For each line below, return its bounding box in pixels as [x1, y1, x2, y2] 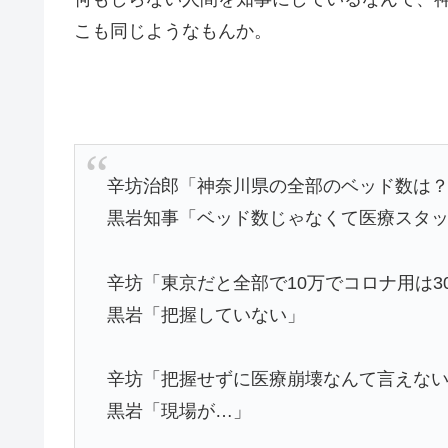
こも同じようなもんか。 [74, 21, 272, 42]
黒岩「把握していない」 [107, 304, 306, 325]
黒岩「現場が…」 [107, 401, 252, 422]
